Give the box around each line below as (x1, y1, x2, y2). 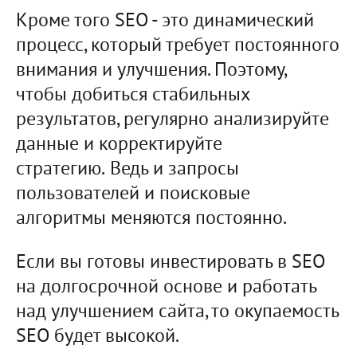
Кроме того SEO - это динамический (16, 10, 314, 34)
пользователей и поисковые (16, 182, 250, 207)
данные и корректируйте (16, 133, 222, 158)
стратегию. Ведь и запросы (16, 158, 239, 182)
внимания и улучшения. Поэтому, (16, 59, 286, 84)
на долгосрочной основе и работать (16, 276, 316, 300)
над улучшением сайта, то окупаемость (16, 300, 339, 325)
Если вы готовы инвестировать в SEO (16, 251, 325, 276)
